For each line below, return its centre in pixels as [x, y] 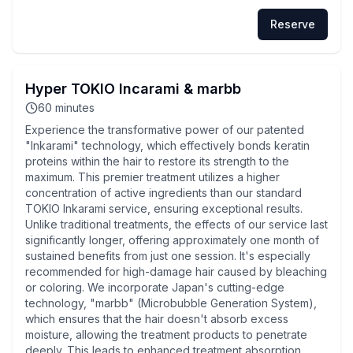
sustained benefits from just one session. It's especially [168, 256]
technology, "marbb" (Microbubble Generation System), [171, 303]
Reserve [293, 24]
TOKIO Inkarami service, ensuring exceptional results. [164, 208]
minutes [75, 108]
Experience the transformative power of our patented [165, 130]
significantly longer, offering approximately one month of [172, 240]
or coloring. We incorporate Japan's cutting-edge [155, 287]
